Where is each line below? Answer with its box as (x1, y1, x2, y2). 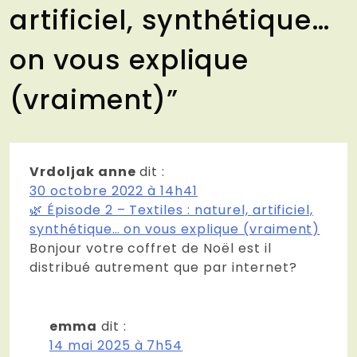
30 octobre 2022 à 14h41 (29, 181, 198, 200)
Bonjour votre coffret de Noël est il (29, 238, 272, 257)
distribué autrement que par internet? (29, 257, 297, 277)
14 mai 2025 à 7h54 (49, 335, 183, 355)
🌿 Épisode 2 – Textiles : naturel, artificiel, (29, 200, 314, 219)
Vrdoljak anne (29, 162, 136, 181)
